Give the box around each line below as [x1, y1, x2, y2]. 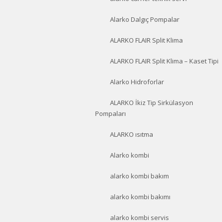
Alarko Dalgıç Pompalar [110, 15, 179, 24]
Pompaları [95, 109, 126, 118]
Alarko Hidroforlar [110, 77, 164, 86]
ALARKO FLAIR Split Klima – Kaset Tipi [110, 56, 219, 65]
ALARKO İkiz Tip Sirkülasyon [110, 98, 193, 107]
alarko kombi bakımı [110, 192, 170, 201]
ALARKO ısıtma [110, 130, 153, 139]
